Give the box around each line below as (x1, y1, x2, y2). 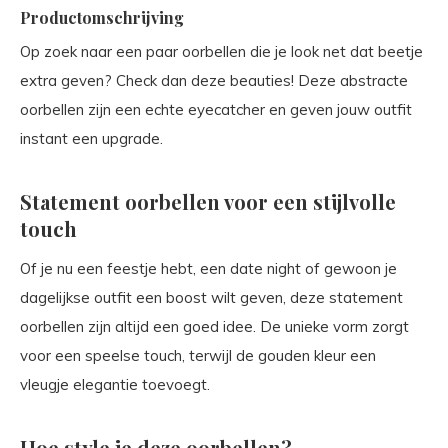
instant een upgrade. (20, 128, 163, 148)
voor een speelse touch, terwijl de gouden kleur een (20, 345, 376, 365)
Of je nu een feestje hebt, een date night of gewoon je (20, 258, 397, 278)
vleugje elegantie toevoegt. (20, 374, 210, 394)
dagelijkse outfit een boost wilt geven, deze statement (20, 287, 403, 307)
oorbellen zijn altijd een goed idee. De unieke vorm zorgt (20, 316, 409, 336)
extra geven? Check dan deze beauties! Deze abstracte (20, 70, 408, 90)
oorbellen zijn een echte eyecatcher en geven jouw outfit (20, 99, 412, 119)
